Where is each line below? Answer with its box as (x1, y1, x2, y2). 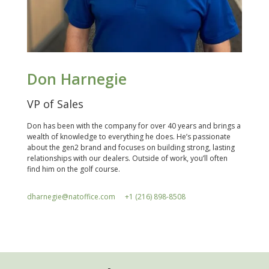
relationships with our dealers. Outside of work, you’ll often (26, 153, 228, 164)
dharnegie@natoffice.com (26, 192, 115, 202)
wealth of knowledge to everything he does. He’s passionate (26, 131, 231, 142)
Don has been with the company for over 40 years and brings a (26, 121, 241, 131)
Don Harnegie (26, 68, 127, 89)
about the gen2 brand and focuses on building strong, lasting (26, 142, 235, 153)
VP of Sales (26, 97, 83, 112)
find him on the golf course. (26, 164, 120, 175)
